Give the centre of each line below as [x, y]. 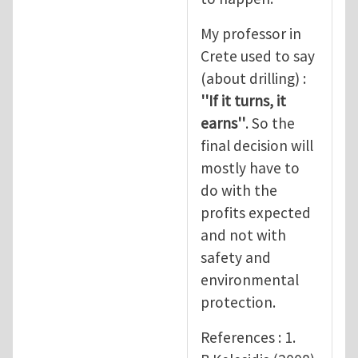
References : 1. [248, 337]
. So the [270, 123]
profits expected [256, 212]
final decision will [257, 145]
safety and [236, 257]
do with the [239, 190]
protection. [238, 302]
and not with [243, 235]
